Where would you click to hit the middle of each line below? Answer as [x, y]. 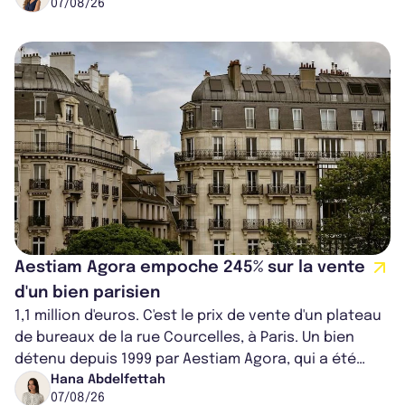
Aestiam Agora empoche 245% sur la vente [190, 267]
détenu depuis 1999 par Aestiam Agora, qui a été [185, 359]
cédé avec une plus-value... [112, 381]
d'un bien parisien [87, 292]
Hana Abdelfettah [108, 379]
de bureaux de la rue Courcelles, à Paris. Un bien [184, 337]
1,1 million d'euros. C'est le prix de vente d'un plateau [198, 316]
